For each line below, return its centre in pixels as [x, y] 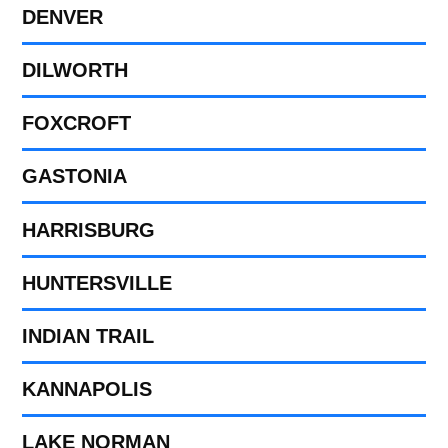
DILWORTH [75, 70]
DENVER [63, 16]
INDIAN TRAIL [88, 335]
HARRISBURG [89, 229]
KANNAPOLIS [87, 389]
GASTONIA [75, 176]
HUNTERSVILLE [97, 282]
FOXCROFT [77, 123]
